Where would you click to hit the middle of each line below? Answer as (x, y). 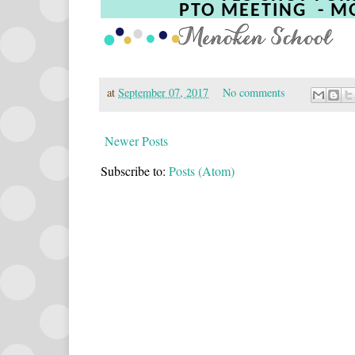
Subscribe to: (135, 170)
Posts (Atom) (202, 170)
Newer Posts (136, 140)
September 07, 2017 (163, 93)
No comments (256, 93)
